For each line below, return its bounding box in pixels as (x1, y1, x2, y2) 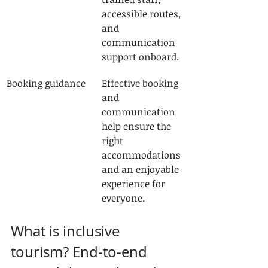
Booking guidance (7, 77, 86, 90)
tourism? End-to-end (11, 242, 151, 261)
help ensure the (102, 120, 173, 133)
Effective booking (102, 77, 181, 90)
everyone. (102, 191, 145, 205)
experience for (102, 177, 167, 190)
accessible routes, (102, 7, 183, 20)
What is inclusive (11, 221, 123, 240)
